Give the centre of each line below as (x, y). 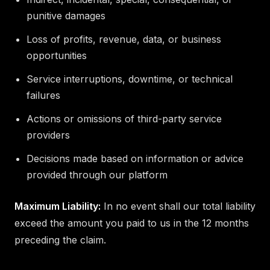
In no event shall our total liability (178, 206)
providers (48, 135)
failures (43, 95)
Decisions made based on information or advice (135, 158)
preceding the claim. (60, 240)
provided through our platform (97, 174)
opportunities (57, 55)
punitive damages (66, 15)
